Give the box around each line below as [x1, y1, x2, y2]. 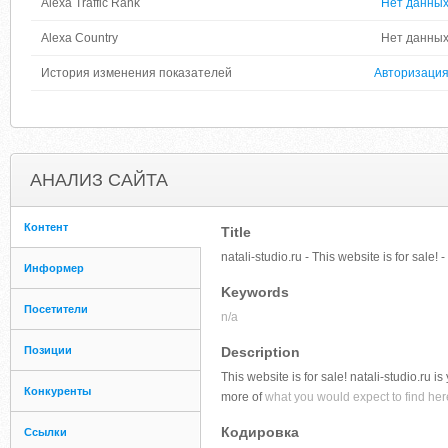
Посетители [24, 303, 88, 315]
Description [221, 344, 300, 360]
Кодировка [221, 424, 299, 440]
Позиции [24, 344, 72, 356]
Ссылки [24, 426, 67, 438]
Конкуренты [24, 385, 91, 397]
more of [221, 390, 262, 404]
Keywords [221, 284, 289, 300]
